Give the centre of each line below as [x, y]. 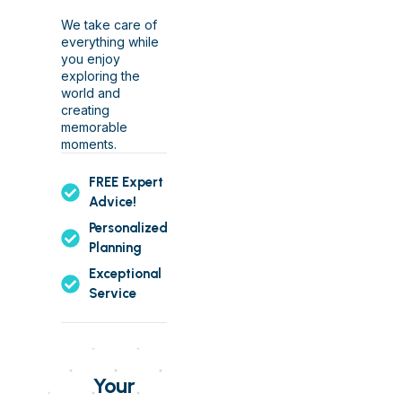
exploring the [100, 76]
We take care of [109, 25]
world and [91, 93]
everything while [110, 42]
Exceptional [126, 274]
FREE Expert [127, 183]
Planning [116, 248]
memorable [94, 127]
